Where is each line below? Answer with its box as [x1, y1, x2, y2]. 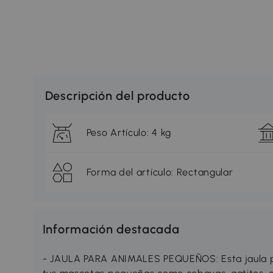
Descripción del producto [44, 88, 190, 104]
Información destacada [42, 222, 180, 237]
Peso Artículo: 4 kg [86, 127, 172, 139]
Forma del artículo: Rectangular [86, 166, 233, 179]
